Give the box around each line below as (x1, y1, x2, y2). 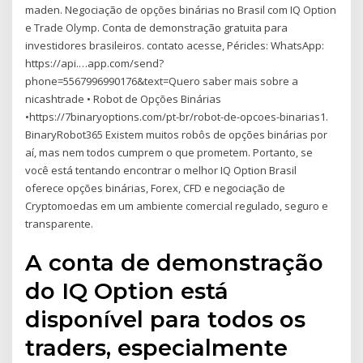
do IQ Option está (25, 277, 229, 305)
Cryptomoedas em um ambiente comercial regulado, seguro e (25, 198, 329, 213)
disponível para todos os (25, 305, 306, 334)
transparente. (25, 216, 94, 231)
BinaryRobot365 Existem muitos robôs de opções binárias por (25, 126, 328, 142)
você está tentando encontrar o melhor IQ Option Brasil (25, 162, 297, 177)
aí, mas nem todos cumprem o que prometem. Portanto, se (25, 144, 314, 160)
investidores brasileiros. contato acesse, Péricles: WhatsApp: (25, 37, 325, 53)
